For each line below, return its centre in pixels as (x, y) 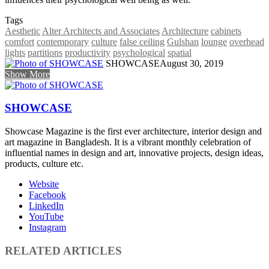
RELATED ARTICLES (63, 250)
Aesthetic (23, 31)
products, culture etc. (44, 164)
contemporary (63, 41)
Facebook (47, 195)
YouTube (46, 217)
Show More (27, 74)
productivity (88, 52)
